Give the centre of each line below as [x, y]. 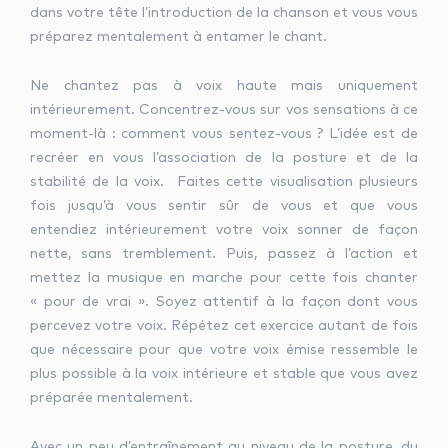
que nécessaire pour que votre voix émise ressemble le [224, 350]
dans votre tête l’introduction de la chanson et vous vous [224, 13]
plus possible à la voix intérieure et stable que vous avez [224, 374]
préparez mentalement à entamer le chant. [178, 37]
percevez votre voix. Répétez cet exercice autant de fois [224, 326]
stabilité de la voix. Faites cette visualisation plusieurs [224, 182]
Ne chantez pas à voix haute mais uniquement [224, 86]
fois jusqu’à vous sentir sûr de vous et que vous [224, 206]
